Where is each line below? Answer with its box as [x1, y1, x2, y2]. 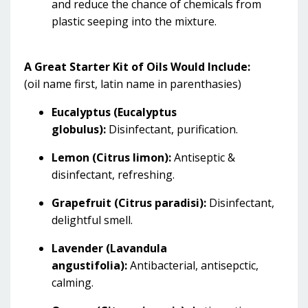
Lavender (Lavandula [52, 241, 167, 256]
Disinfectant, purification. [106, 122, 238, 137]
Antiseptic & [174, 150, 235, 165]
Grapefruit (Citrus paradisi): [52, 195, 209, 210]
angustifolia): [52, 258, 127, 273]
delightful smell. [52, 212, 133, 228]
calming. [52, 275, 93, 290]
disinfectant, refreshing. [52, 167, 175, 182]
